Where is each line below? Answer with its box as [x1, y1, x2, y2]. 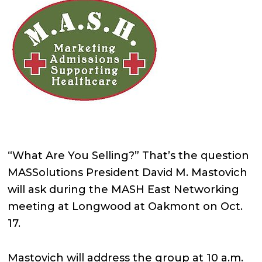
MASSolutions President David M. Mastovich [8, 166, 248, 179]
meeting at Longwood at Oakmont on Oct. [8, 200, 243, 213]
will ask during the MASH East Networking [8, 183, 240, 196]
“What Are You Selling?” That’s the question [8, 149, 250, 162]
